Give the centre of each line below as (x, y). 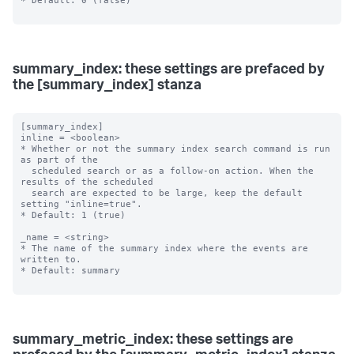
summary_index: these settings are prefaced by (169, 70)
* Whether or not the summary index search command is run (175, 149)
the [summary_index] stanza (107, 86)
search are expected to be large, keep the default (26, 193)
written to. (51, 259)
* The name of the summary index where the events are (164, 248)
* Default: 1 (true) (73, 215)
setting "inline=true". (81, 204)
